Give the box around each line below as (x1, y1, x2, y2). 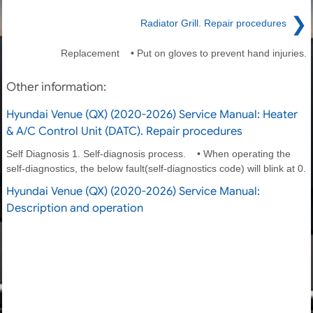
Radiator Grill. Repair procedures (140, 17, 286, 29)
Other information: (6, 79, 106, 94)
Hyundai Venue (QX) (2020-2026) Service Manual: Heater (6, 107, 298, 122)
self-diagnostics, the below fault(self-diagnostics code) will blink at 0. (6, 162, 306, 174)
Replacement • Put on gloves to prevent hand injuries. (61, 47, 307, 59)
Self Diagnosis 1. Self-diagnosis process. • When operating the (6, 147, 291, 159)
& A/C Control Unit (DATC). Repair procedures (6, 124, 242, 138)
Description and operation (6, 201, 143, 215)
